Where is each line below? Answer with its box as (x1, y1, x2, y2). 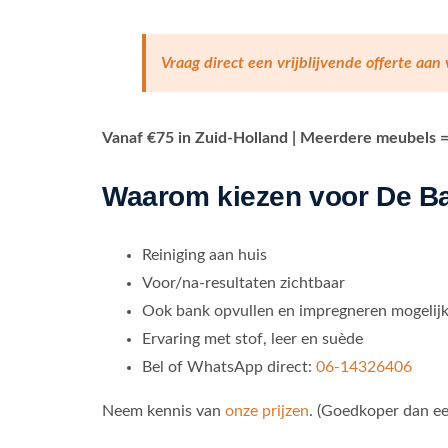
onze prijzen (224, 403, 309, 420)
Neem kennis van (101, 403, 225, 420)
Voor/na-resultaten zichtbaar (141, 275, 345, 292)
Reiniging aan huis (141, 247, 267, 264)
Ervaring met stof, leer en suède (141, 331, 363, 348)
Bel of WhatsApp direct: (141, 359, 316, 376)
